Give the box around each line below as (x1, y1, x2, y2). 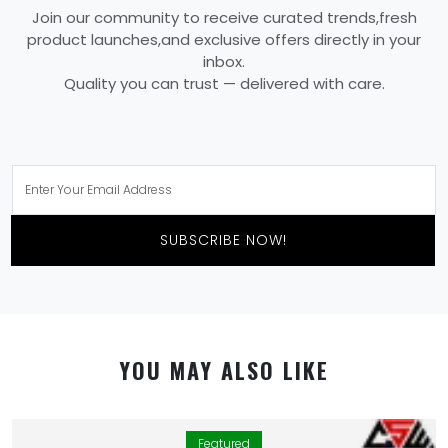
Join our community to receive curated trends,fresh (31, 6, 417, 28)
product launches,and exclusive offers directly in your (27, 28, 421, 50)
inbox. (203, 50, 245, 72)
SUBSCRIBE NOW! (159, 229, 287, 250)
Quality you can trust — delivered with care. (63, 72, 385, 94)
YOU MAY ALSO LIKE (119, 353, 329, 386)
